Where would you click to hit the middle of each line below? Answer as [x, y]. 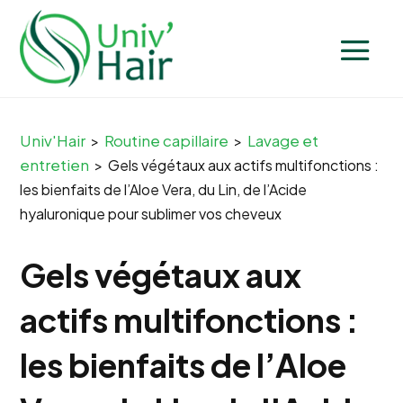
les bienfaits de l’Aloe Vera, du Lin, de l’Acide [164, 190]
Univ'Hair [53, 141]
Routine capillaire [167, 141]
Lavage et [283, 141]
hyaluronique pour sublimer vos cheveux [151, 214]
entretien [55, 165]
